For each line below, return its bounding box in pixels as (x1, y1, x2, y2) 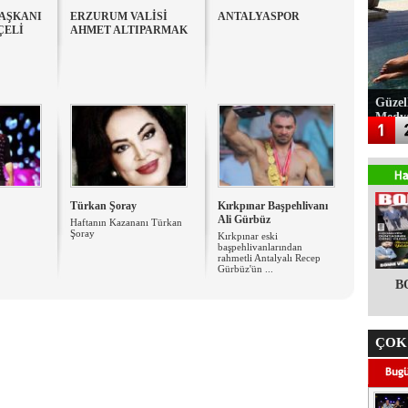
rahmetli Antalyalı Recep (218, 252, 321, 263)
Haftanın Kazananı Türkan (70, 217, 182, 228)
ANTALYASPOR (218, 10, 300, 23)
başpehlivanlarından (218, 241, 302, 252)
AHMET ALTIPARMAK (70, 24, 188, 36)
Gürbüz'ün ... (218, 263, 273, 274)
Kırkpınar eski (218, 230, 278, 241)
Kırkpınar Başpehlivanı (218, 199, 328, 212)
